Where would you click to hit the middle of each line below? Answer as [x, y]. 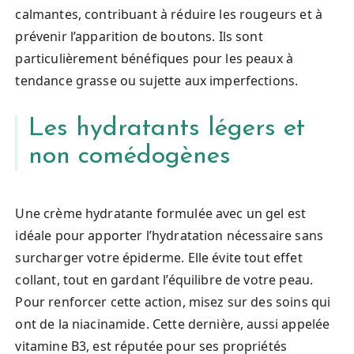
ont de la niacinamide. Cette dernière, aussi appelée [173, 324]
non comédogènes [130, 156]
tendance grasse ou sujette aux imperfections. [157, 80]
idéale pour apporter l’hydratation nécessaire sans [169, 235]
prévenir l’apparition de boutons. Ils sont [139, 36]
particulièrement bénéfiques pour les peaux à [154, 58]
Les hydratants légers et [167, 128]
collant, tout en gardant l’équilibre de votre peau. [164, 279]
